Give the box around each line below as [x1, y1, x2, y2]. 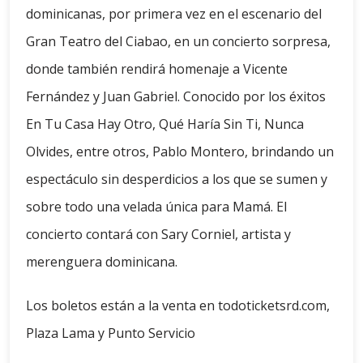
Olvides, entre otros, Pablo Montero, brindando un [26, 143, 334, 161]
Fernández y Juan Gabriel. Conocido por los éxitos [26, 88, 326, 106]
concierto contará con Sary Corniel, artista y [26, 225, 291, 244]
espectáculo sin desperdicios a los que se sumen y [26, 170, 327, 189]
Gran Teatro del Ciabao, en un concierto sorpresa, [26, 32, 331, 51]
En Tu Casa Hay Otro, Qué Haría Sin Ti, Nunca [26, 115, 304, 134]
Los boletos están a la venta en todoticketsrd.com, [26, 297, 330, 315]
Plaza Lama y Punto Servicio [26, 324, 195, 343]
